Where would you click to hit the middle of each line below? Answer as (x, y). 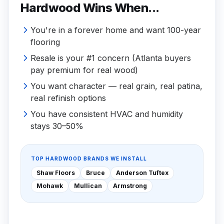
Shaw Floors (56, 173)
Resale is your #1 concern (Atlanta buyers (111, 58)
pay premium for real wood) (84, 70)
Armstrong (130, 186)
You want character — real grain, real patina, (116, 86)
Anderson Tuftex (142, 173)
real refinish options (68, 98)
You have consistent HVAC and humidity (107, 114)
